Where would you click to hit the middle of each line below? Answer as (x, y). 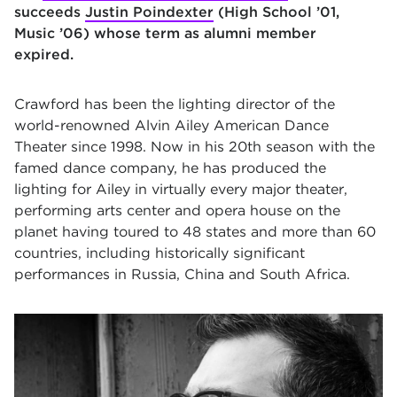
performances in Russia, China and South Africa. (184, 274)
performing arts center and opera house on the (177, 210)
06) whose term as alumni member (190, 33)
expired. (46, 54)
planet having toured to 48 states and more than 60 (195, 232)
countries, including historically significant (160, 253)
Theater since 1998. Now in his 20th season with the (195, 147)
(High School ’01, (276, 12)
